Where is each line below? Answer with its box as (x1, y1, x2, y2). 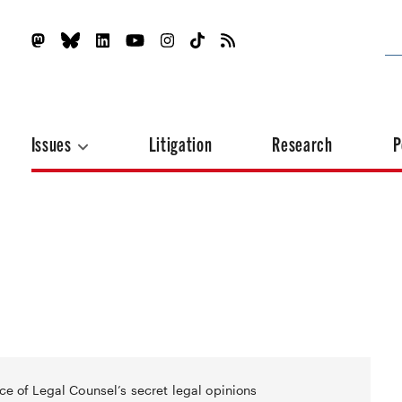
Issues (31, 131, 75, 155)
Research (272, 131, 333, 155)
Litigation (148, 131, 213, 155)
